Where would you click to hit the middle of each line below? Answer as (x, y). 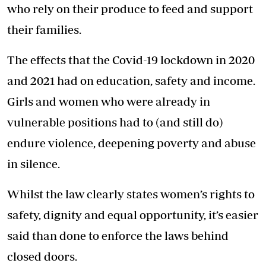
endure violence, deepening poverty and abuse (132, 143)
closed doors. (42, 256)
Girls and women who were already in (109, 102)
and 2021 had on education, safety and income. (131, 81)
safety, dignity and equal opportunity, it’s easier (133, 215)
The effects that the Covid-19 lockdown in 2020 (131, 60)
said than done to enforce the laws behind (118, 236)
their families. (44, 30)
